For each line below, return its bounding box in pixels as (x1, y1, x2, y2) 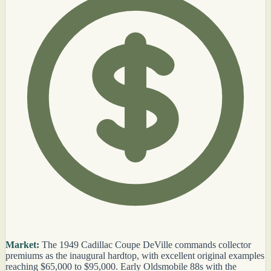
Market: (5, 240, 39, 250)
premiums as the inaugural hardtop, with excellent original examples (5, 250, 264, 261)
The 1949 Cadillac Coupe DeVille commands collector (39, 240, 251, 250)
